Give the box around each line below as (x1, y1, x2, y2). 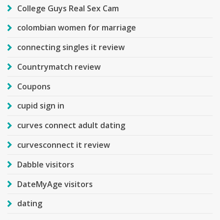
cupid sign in (17, 100, 64, 111)
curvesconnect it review (17, 139, 110, 151)
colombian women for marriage (17, 22, 136, 33)
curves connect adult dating (17, 120, 125, 131)
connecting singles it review (17, 42, 125, 53)
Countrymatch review (17, 61, 101, 72)
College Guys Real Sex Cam (17, 2, 119, 14)
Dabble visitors (17, 159, 74, 170)
